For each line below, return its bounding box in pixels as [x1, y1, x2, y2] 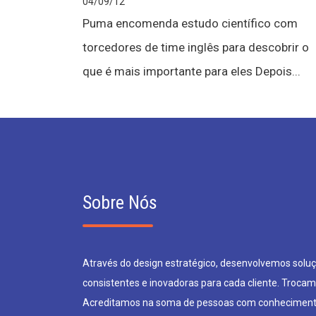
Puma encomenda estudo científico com [83, 16, 298, 30]
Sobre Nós [83, 192, 157, 213]
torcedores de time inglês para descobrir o [83, 40, 309, 54]
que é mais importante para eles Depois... [83, 64, 300, 78]
